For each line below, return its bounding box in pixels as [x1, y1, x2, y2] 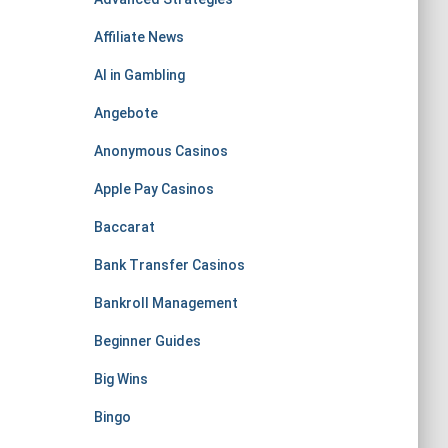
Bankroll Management [93, 295, 238, 311]
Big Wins [93, 371, 148, 387]
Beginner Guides [93, 333, 201, 349]
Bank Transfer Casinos [93, 257, 245, 273]
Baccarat [93, 219, 155, 235]
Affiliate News [93, 29, 184, 45]
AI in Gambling [93, 67, 185, 83]
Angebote [93, 105, 158, 121]
